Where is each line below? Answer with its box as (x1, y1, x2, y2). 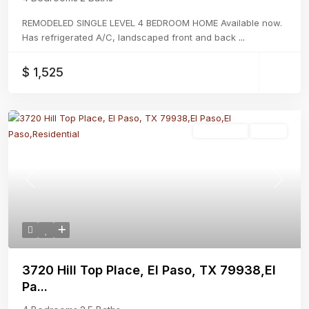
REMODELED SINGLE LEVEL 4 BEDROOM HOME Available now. (22, 17, 282, 29)
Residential (200, 126, 242, 137)
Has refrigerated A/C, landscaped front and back (22, 32, 239, 43)
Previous (29, 180, 67, 192)
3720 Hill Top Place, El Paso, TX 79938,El (22, 263, 276, 278)
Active (256, 126, 280, 137)
